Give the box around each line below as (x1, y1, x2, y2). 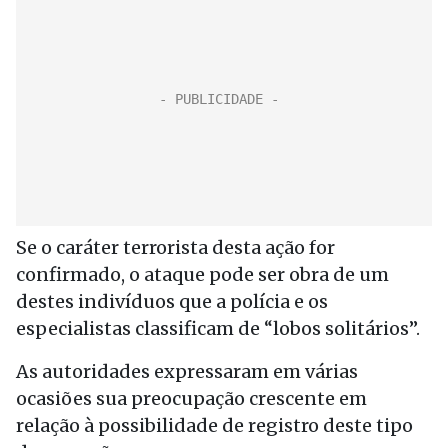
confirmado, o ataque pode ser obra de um (16, 263, 389, 286)
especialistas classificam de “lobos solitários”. (16, 317, 420, 340)
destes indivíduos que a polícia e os (16, 290, 328, 313)
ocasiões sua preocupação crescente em (16, 387, 367, 410)
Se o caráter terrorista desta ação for (16, 236, 335, 259)
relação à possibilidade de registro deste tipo (16, 414, 413, 437)
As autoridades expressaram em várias (16, 360, 358, 383)
